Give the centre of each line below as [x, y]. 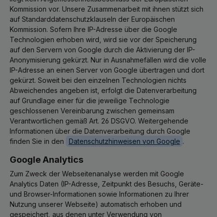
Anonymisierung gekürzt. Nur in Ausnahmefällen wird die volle [108, 60]
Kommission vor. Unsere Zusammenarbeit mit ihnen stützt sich [107, 9]
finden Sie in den [38, 141]
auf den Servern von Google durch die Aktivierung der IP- [102, 50]
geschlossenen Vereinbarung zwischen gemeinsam [92, 111]
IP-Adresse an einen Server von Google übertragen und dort [107, 70]
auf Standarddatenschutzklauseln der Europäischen [92, 19]
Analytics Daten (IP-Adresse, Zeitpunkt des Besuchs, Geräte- [107, 184]
